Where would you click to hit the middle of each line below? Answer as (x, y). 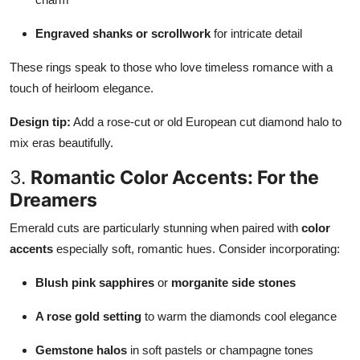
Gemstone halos (81, 350)
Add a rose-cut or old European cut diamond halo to (206, 121)
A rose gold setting (88, 316)
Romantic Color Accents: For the (175, 177)
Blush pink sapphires (95, 282)
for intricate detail (256, 33)
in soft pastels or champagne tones (220, 350)
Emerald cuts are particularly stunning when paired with (155, 227)
